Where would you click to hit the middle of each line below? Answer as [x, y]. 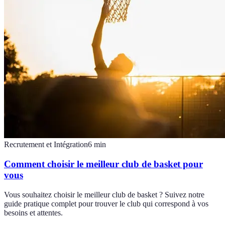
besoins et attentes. [33, 212]
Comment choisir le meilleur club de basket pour [103, 164]
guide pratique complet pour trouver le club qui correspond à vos [106, 203]
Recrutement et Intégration [46, 145]
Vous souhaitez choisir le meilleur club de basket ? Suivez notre [104, 194]
